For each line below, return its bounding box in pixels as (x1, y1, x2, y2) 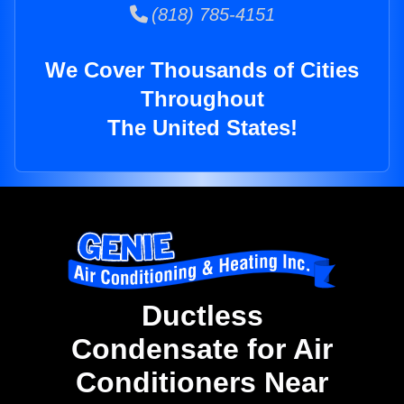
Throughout (140, 87, 264, 112)
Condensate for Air (71, 333, 333, 366)
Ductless (141, 299, 263, 333)
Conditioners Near (76, 366, 328, 399)
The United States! (106, 115, 298, 141)
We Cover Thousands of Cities (45, 58, 359, 83)
